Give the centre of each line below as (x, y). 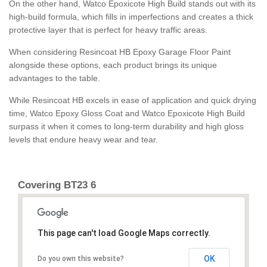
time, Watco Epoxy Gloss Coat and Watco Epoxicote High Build (127, 114)
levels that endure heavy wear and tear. (83, 140)
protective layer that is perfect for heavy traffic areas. (108, 30)
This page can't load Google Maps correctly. (124, 233)
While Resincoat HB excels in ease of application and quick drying (133, 100)
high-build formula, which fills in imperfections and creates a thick (131, 17)
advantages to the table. (55, 78)
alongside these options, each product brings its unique (113, 65)
